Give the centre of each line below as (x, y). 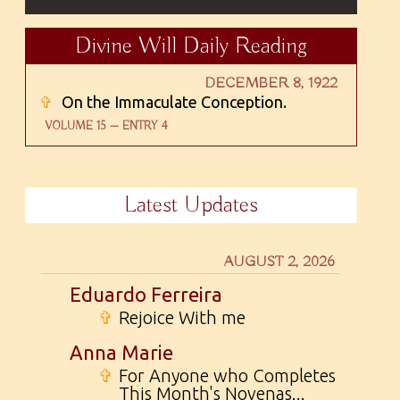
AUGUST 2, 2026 (280, 262)
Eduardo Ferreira (146, 294)
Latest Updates (191, 205)
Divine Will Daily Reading (191, 46)
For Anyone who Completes (228, 375)
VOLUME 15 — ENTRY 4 (107, 126)
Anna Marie (122, 352)
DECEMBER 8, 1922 (271, 83)
